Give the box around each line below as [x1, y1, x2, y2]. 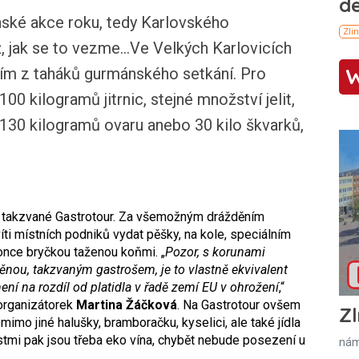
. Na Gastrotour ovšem [177, 296, 301, 313]
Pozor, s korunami [165, 244, 265, 260]
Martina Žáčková [76, 296, 177, 313]
